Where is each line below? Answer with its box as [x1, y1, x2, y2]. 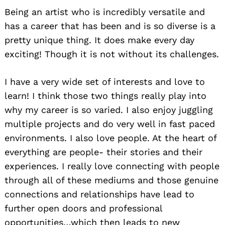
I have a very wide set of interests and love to [5, 76, 205, 87]
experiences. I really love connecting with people [5, 160, 219, 171]
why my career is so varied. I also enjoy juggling [5, 104, 213, 115]
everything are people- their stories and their [5, 146, 202, 157]
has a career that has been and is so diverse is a [5, 20, 215, 31]
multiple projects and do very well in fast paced [5, 118, 215, 129]
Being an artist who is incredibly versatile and [5, 6, 205, 17]
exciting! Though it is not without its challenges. [5, 48, 219, 59]
